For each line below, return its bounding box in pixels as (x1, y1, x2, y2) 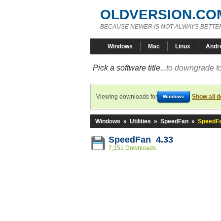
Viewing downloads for (96, 93, 157, 100)
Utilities (130, 118, 151, 125)
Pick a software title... (93, 64, 166, 72)
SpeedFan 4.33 (109, 135, 173, 145)
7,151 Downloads (109, 145, 156, 151)
